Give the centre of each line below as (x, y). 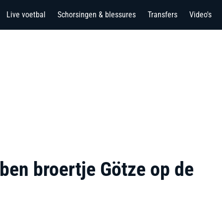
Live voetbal (26, 15)
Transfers (163, 15)
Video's (200, 15)
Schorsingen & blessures (97, 15)
